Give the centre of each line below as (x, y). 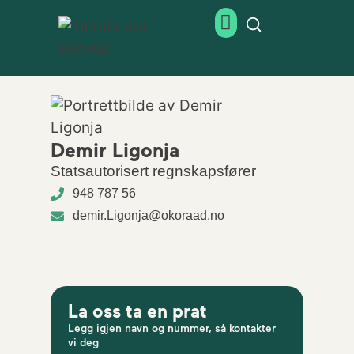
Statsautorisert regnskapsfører (153, 171)
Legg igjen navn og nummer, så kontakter (172, 327)
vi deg (84, 341)
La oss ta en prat (138, 310)
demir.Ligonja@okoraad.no (149, 216)
